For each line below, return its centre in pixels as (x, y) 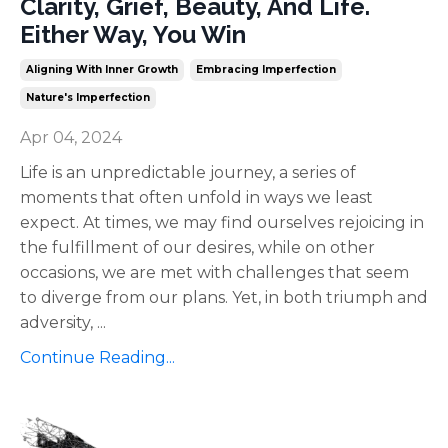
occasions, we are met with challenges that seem (214, 272)
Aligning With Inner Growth (102, 69)
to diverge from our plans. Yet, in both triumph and (224, 297)
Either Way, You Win (133, 34)
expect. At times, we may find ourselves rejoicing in (222, 222)
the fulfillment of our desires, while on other (197, 247)
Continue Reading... (97, 357)
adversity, (58, 322)
